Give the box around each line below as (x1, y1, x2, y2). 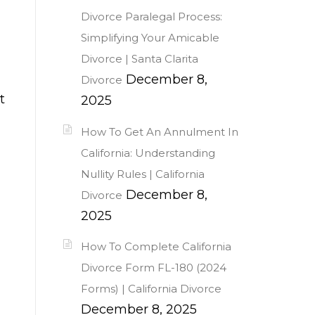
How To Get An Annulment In (81, 124, 238, 139)
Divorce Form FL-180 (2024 (81, 260, 226, 274)
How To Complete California (81, 239, 231, 253)
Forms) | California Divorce (81, 281, 221, 295)
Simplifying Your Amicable (81, 31, 219, 45)
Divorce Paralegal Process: (81, 10, 222, 24)
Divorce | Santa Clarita (81, 52, 198, 66)
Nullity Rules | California (81, 167, 205, 181)
